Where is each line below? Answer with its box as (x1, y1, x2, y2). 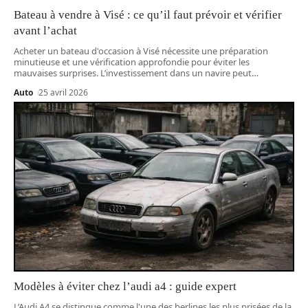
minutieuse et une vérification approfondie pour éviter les (14, 56, 250, 69)
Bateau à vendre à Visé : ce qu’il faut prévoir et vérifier (14, 8, 282, 22)
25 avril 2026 (38, 87, 89, 99)
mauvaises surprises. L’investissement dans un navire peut (14, 67, 252, 80)
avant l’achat (14, 24, 77, 38)
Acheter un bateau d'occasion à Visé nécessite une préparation (14, 45, 268, 58)
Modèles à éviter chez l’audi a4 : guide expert (14, 279, 236, 293)
